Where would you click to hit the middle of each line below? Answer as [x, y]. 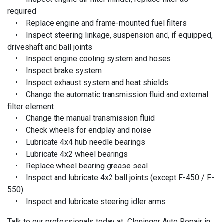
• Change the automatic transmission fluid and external [108, 94]
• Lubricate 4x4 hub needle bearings [76, 142]
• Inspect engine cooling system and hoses [89, 58]
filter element [30, 106]
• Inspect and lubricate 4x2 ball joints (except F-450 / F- [111, 177]
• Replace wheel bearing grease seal [78, 166]
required [22, 11]
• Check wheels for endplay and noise [79, 130]
